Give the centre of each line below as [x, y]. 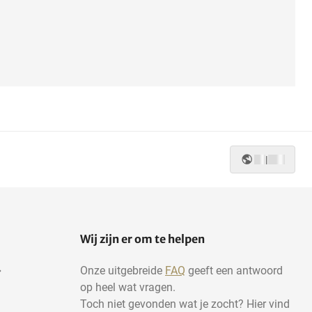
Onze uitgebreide [123, 271]
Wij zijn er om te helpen [142, 239]
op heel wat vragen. [128, 288]
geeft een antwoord [234, 271]
